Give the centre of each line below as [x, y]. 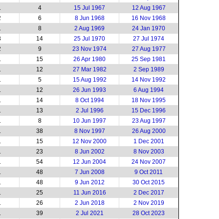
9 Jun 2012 [89, 182]
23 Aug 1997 [149, 121]
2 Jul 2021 [89, 213]
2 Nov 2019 [149, 203]
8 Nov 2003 [149, 152]
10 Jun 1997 [89, 121]
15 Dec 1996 [149, 110]
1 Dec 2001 [149, 141]
